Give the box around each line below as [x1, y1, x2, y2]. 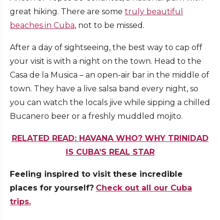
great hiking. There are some [10, 6, 125, 16]
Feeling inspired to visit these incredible [10, 169, 183, 179]
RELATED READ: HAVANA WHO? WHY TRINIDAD [11, 133, 209, 143]
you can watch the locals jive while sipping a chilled [10, 97, 210, 107]
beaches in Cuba [10, 20, 75, 30]
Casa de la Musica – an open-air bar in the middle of [10, 70, 209, 80]
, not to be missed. [75, 20, 144, 30]
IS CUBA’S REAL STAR [65, 147, 155, 157]
